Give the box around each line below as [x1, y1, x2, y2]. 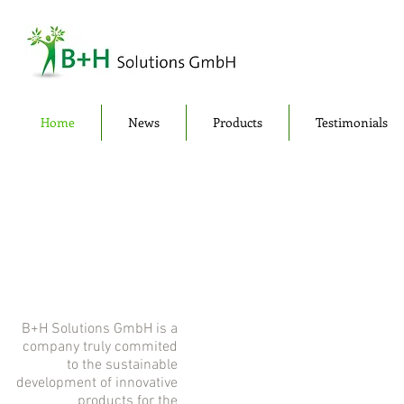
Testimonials [316, 114, 388, 131]
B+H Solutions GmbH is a [22, 320, 178, 338]
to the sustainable [67, 356, 178, 374]
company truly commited [23, 338, 178, 356]
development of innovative [16, 374, 178, 392]
